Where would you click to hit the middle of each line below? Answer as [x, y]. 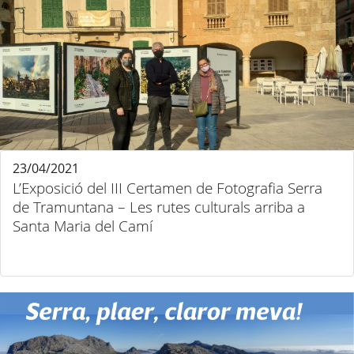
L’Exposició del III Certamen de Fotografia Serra [168, 188]
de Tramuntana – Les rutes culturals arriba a [159, 207]
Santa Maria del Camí [83, 226]
